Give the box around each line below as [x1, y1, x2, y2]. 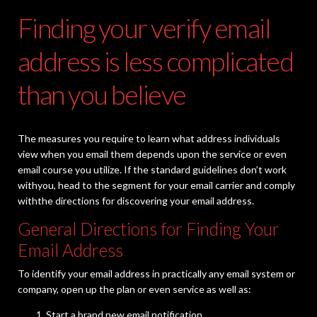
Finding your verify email [18, 12, 270, 45]
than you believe [18, 79, 186, 111]
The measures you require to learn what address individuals [18, 132, 280, 145]
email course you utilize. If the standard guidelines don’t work [18, 163, 287, 176]
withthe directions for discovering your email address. [18, 195, 254, 207]
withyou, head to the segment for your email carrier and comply [18, 179, 295, 192]
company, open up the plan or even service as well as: [18, 283, 251, 296]
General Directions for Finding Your [18, 219, 279, 240]
